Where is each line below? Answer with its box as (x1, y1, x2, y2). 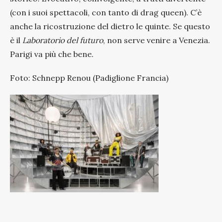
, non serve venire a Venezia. (103, 35, 210, 45)
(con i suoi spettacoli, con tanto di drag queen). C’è (10, 7, 202, 17)
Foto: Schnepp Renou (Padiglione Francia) (10, 72, 168, 83)
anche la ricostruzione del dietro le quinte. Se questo (10, 21, 210, 31)
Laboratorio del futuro (22, 35, 103, 45)
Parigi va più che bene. (10, 49, 94, 59)
